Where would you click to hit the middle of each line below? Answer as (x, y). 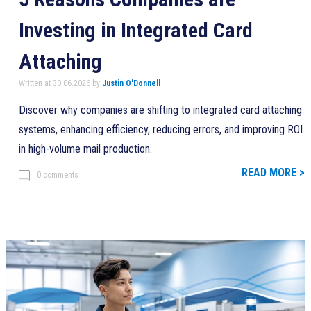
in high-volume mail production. (85, 149)
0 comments (57, 175)
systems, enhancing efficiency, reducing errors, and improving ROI (160, 129)
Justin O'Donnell (131, 83)
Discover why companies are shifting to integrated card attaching (160, 110)
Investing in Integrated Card (135, 30)
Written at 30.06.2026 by (60, 83)
